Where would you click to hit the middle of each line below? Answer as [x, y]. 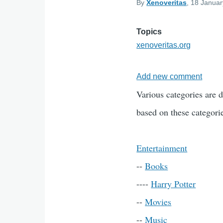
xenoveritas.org [164, 45]
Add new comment [169, 76]
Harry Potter [173, 184]
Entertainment [162, 148]
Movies [158, 202]
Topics [149, 32]
